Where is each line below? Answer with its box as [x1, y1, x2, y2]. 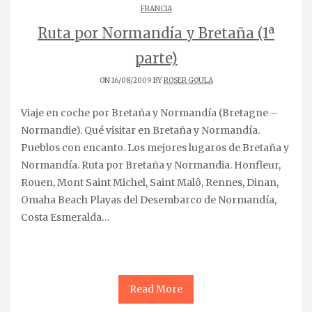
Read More [130, 282, 182, 295]
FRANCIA [140, 3, 172, 13]
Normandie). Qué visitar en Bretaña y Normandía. [21, 123, 260, 136]
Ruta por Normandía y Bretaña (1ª [38, 24, 274, 42]
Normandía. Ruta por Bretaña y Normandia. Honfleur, [21, 158, 281, 171]
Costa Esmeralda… [21, 210, 110, 224]
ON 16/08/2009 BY [99, 75, 164, 85]
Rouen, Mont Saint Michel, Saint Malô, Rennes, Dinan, [21, 175, 279, 189]
